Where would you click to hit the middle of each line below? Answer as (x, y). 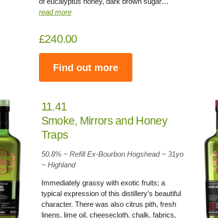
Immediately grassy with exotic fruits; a (103, 183)
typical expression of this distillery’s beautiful (111, 193)
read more (55, 12)
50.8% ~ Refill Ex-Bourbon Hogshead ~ (104, 154)
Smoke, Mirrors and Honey (104, 121)
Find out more (85, 67)
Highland (60, 165)
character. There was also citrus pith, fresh (109, 204)
